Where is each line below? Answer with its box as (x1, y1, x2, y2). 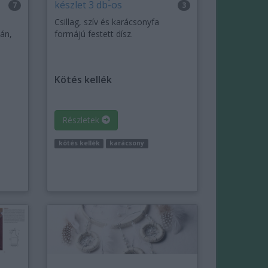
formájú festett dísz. (54, 28, 133, 40)
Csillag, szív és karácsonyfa (54, 16, 160, 28)
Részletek (62, 114, 102, 126)
